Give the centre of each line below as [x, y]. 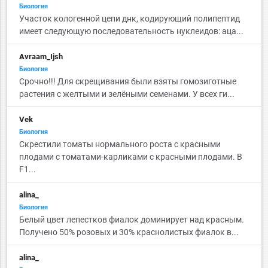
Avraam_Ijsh [41, 57]
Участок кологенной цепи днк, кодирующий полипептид [129, 19]
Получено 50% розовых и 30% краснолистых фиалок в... [129, 232]
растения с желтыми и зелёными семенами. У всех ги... [127, 94]
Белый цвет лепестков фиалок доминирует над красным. [131, 220]
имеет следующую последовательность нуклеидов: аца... [131, 31]
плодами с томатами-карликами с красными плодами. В [130, 157]
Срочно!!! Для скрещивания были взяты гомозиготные [127, 81]
